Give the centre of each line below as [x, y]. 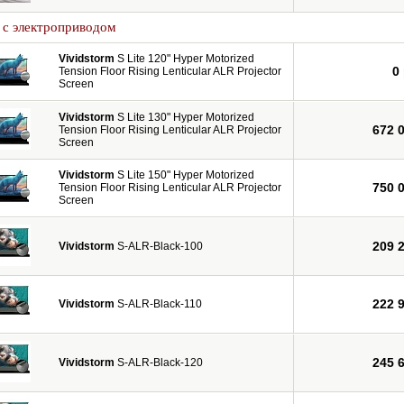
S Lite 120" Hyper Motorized [184, 59]
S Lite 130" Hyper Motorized [184, 117]
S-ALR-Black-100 [159, 246]
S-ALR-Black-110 [158, 304]
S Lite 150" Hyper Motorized [184, 175]
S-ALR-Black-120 [159, 363]
